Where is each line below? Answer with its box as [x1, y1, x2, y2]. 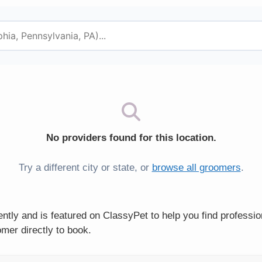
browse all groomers [151, 161, 241, 173]
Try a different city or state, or [18, 161, 152, 173]
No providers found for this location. [46, 132, 216, 144]
